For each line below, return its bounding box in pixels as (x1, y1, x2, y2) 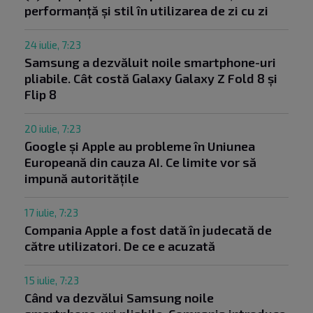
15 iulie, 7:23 (24, 274, 79, 287)
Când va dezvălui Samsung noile (24, 290, 214, 306)
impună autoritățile (24, 170, 139, 187)
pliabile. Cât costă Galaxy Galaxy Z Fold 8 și (24, 71, 277, 87)
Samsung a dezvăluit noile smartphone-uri (24, 54, 276, 71)
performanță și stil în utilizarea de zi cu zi (24, 3, 268, 19)
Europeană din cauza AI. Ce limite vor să (24, 154, 256, 170)
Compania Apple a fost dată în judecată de (24, 222, 272, 238)
